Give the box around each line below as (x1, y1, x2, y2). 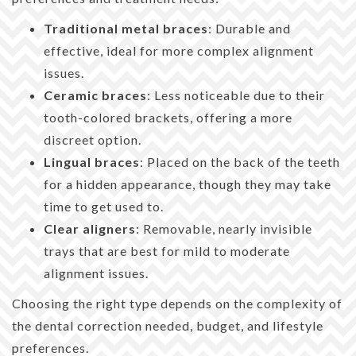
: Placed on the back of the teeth (140, 153, 340, 169)
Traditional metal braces (44, 20, 208, 36)
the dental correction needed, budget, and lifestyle (12, 317, 323, 333)
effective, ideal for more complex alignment (44, 42, 314, 58)
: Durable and (208, 20, 291, 36)
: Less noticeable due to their (147, 87, 325, 103)
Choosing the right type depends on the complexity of (12, 295, 342, 311)
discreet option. (44, 131, 141, 147)
